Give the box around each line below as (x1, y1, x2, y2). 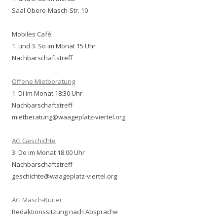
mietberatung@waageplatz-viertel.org (12, 112, 125, 122)
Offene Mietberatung (12, 77, 75, 86)
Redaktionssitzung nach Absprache (12, 207, 118, 217)
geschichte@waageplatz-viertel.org (12, 172, 117, 181)
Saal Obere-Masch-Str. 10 (12, 6, 88, 15)
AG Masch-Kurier (12, 195, 62, 205)
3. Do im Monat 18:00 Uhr (12, 148, 85, 157)
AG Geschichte (12, 136, 56, 146)
